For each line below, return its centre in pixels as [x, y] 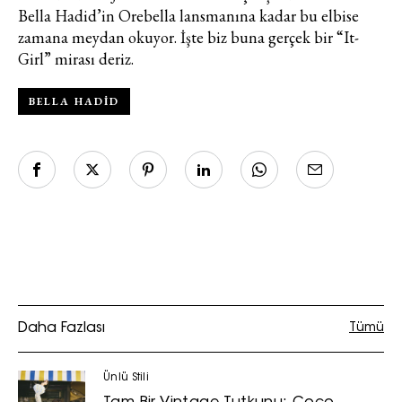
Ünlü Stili [126, 377]
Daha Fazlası [61, 328]
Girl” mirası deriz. [76, 58]
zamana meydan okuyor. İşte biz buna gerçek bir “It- [188, 37]
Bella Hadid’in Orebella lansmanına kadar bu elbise [188, 15]
